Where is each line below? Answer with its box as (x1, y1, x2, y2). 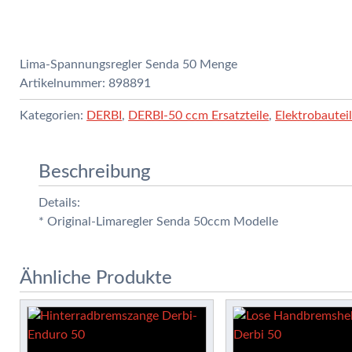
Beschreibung (38, 162, 152, 181)
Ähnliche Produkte (20, 268, 173, 288)
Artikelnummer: (20, 76, 109, 90)
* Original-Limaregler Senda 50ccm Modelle (38, 214, 279, 228)
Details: (38, 196, 81, 209)
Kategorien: (20, 108, 87, 122)
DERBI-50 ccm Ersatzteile (128, 108, 269, 122)
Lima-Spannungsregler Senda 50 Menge (20, 57, 238, 71)
